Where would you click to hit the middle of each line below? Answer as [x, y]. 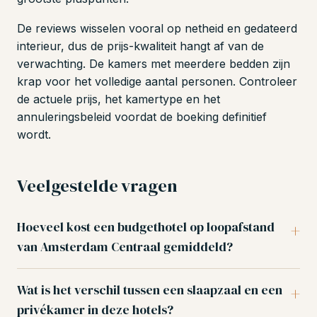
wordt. [34, 135]
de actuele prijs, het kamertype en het [119, 99]
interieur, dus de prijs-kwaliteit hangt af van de [140, 46]
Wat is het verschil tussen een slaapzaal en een [150, 290]
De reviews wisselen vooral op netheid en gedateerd [157, 29]
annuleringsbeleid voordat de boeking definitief [142, 117]
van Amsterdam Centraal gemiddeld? [125, 247]
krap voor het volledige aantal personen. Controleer [157, 82]
